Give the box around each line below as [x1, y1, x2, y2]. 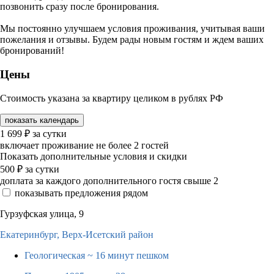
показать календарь [5, 115, 79, 125]
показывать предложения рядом [15, 187, 148, 198]
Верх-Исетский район [62, 229, 154, 240]
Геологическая [24, 250, 87, 261]
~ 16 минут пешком [87, 250, 169, 261]
